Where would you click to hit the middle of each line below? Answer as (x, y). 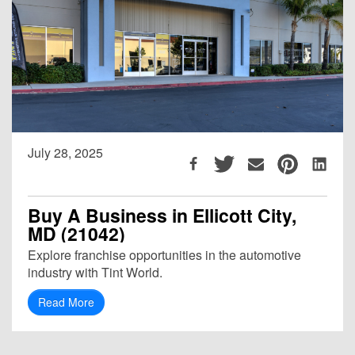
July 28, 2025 (65, 152)
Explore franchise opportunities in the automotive (164, 254)
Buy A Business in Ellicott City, (162, 215)
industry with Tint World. (95, 272)
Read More (66, 302)
